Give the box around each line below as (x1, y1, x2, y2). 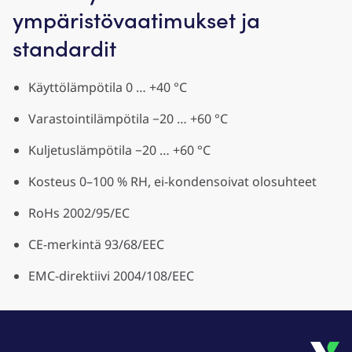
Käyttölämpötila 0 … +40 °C (28, 79, 187, 96)
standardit (13, 33, 116, 63)
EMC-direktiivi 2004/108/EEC (28, 267, 194, 284)
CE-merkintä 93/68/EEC (28, 236, 164, 253)
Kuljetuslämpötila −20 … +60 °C (28, 141, 211, 159)
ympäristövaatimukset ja (13, 5, 260, 35)
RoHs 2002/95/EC (28, 204, 130, 222)
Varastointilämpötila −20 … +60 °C (28, 110, 228, 127)
